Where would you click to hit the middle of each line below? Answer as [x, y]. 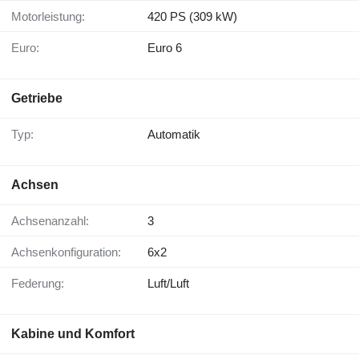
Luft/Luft [168, 284]
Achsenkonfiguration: [70, 252]
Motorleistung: [53, 17]
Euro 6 [165, 48]
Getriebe [37, 99]
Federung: [41, 284]
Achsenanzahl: [54, 221]
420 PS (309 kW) [192, 17]
